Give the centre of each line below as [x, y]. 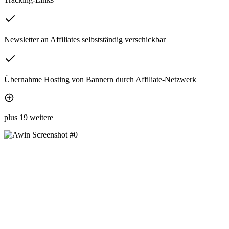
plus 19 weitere [29, 117]
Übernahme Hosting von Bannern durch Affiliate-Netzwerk [100, 79]
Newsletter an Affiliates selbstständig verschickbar [85, 39]
